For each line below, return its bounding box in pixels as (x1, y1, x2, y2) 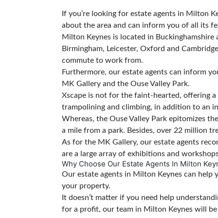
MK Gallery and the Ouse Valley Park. (62, 79, 190, 88)
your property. (62, 182, 110, 190)
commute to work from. (62, 56, 143, 64)
